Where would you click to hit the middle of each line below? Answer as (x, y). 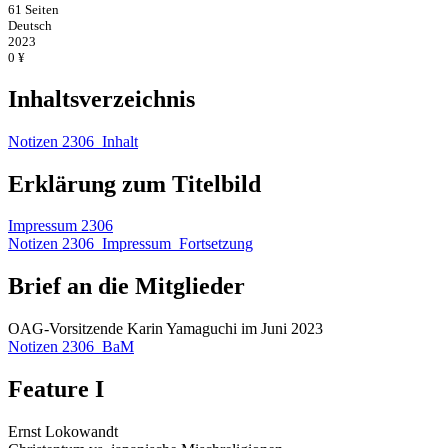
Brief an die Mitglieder (126, 286)
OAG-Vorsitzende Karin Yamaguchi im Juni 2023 (165, 329)
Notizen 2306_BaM (71, 347)
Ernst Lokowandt (63, 432)
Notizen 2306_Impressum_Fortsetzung (130, 244)
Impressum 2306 (60, 226)
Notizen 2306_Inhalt (73, 141)
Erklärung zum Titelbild (134, 183)
